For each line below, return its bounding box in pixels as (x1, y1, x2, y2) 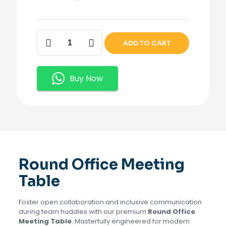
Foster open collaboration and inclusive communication (18, 197, 202, 207)
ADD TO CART (123, 38, 171, 47)
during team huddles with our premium (18, 207, 148, 216)
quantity (36, 68, 65, 77)
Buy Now (70, 73, 103, 84)
